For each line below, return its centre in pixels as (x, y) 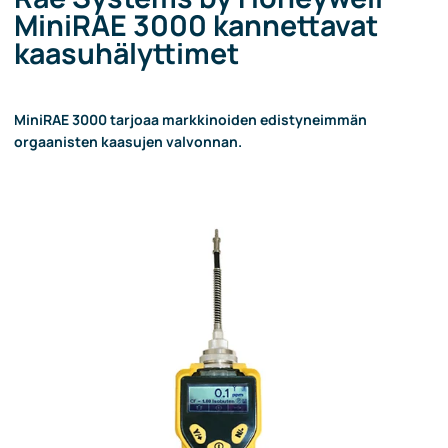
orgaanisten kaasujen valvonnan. (128, 141)
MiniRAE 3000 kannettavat (196, 25)
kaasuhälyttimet (126, 53)
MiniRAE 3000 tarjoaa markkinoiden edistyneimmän (190, 119)
